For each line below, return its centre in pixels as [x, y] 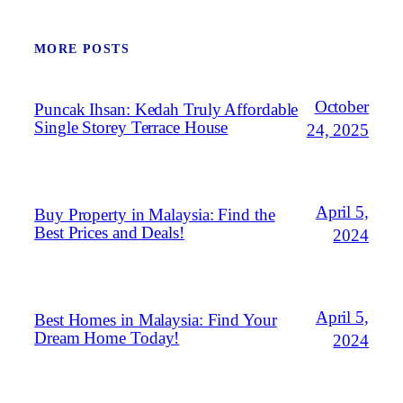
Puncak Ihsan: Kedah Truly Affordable [166, 109]
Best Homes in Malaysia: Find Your [156, 320]
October [341, 106]
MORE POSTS [82, 49]
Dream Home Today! [107, 338]
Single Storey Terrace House [131, 127]
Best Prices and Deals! [109, 233]
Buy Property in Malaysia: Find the [155, 215]
